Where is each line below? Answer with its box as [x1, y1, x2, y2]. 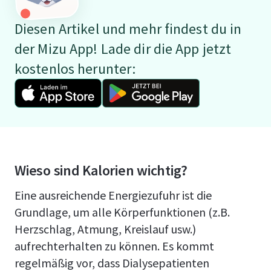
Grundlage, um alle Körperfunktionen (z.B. [15, 204, 230, 220]
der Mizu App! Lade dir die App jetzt [15, 39, 232, 58]
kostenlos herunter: [15, 59, 136, 78]
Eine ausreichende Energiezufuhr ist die [15, 188, 212, 203]
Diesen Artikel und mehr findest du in [15, 19, 242, 38]
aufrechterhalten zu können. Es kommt [15, 238, 214, 253]
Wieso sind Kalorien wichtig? [15, 161, 188, 180]
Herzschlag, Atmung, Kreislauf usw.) [15, 221, 196, 237]
